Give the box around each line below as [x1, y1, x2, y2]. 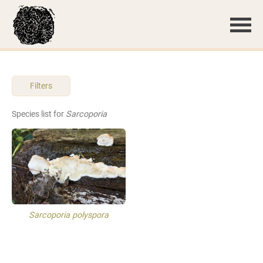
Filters [30, 81, 52, 91]
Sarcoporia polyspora [29, 210, 109, 221]
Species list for [12, 109, 66, 119]
